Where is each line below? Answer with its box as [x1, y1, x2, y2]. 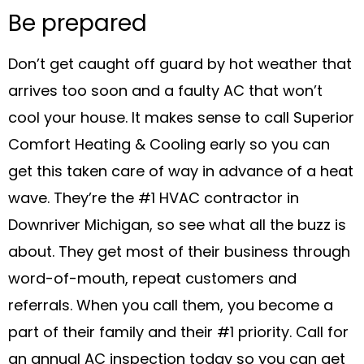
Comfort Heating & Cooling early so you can [8, 138, 330, 154]
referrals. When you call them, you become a [8, 299, 333, 315]
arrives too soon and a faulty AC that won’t [8, 84, 323, 101]
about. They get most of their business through [8, 245, 350, 262]
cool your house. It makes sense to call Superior [8, 111, 354, 128]
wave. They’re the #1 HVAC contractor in [8, 192, 299, 208]
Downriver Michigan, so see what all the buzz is [8, 219, 346, 235]
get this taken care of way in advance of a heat [8, 165, 353, 181]
